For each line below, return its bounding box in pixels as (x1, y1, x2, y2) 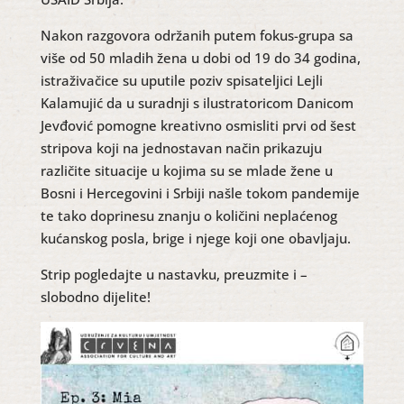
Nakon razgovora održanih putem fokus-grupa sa (40, 26, 353, 44)
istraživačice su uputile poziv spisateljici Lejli (40, 71, 323, 89)
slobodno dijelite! (40, 288, 151, 306)
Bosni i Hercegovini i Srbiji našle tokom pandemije (40, 184, 360, 202)
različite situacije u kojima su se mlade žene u (40, 161, 333, 179)
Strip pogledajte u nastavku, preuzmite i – (40, 265, 308, 283)
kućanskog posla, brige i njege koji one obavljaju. (40, 229, 351, 247)
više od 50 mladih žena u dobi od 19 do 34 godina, (40, 49, 361, 67)
